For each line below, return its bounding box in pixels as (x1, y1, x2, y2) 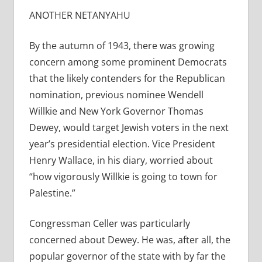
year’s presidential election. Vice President (29, 137, 215, 151)
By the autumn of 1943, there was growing (29, 39, 215, 53)
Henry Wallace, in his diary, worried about (29, 154, 213, 167)
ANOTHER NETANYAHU (29, 9, 130, 22)
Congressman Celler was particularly (29, 217, 190, 230)
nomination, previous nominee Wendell (29, 88, 204, 102)
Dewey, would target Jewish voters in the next (29, 121, 229, 135)
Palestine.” (29, 187, 75, 200)
